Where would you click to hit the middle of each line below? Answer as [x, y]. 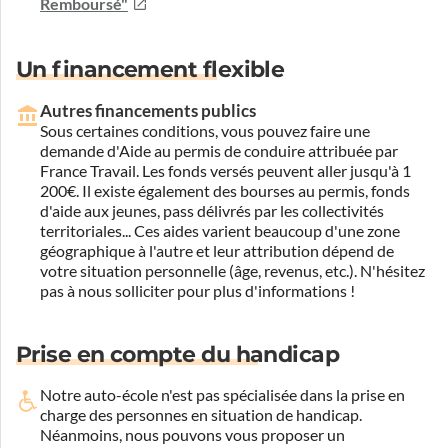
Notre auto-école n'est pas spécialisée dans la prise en [222, 394]
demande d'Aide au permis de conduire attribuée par [219, 150]
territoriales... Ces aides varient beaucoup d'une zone [220, 230]
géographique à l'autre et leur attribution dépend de [217, 250]
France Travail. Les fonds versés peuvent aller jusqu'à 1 [225, 170]
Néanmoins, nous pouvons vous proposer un [192, 434]
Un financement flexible [150, 69]
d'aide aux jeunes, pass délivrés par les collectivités [212, 210]
